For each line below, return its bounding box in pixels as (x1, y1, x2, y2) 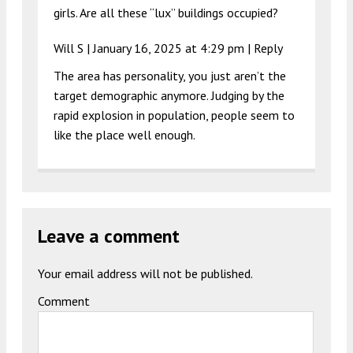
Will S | (54, 39, 93, 56)
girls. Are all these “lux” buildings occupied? (54, 4, 278, 20)
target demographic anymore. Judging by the (54, 87, 284, 103)
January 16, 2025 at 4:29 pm (93, 39, 244, 56)
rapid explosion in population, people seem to (54, 106, 295, 123)
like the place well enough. (54, 126, 195, 143)
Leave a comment (38, 223, 180, 248)
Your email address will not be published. (38, 265, 253, 281)
